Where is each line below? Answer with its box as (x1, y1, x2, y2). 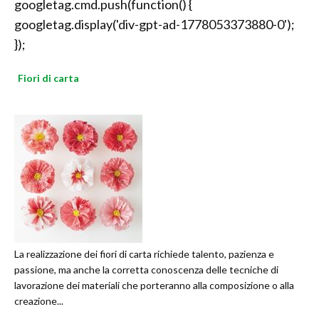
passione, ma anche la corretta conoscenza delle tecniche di (14, 263, 278, 276)
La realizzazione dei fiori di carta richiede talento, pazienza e (14, 248, 274, 261)
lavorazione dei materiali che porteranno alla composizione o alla (14, 279, 294, 292)
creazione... (14, 295, 63, 308)
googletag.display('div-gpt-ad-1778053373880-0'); (14, 16, 295, 33)
